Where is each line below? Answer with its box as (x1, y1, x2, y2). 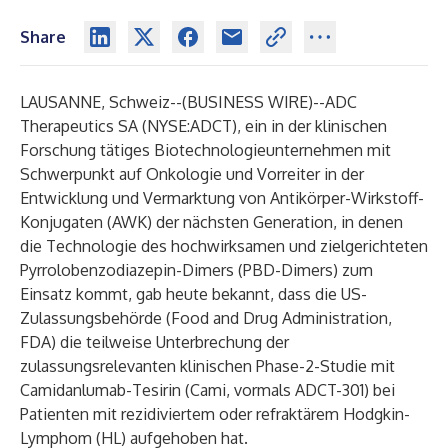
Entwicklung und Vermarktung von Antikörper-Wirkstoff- (20, 188, 424, 208)
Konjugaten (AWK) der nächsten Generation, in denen (20, 212, 403, 232)
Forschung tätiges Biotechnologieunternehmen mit (20, 140, 391, 160)
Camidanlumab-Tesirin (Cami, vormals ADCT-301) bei (20, 380, 395, 400)
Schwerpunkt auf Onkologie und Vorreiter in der (20, 164, 364, 184)
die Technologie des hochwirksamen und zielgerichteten (20, 236, 428, 256)
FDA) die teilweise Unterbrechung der (20, 332, 289, 352)
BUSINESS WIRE (187, 92, 308, 112)
